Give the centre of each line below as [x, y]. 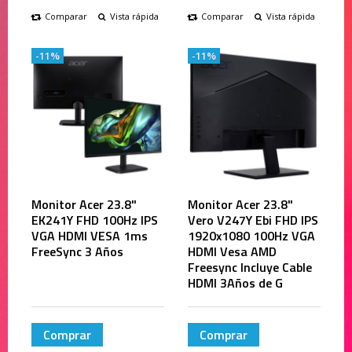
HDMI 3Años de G [235, 283]
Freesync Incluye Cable [250, 267]
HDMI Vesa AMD [232, 251]
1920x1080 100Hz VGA [251, 236]
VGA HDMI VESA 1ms [90, 236]
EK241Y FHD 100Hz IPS [95, 220]
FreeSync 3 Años [77, 251]
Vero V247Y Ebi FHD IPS [253, 220]
